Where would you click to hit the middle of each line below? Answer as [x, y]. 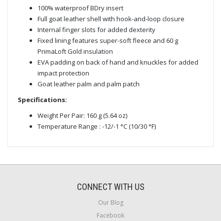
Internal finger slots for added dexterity [96, 29]
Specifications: [42, 99]
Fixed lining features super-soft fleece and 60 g [108, 40]
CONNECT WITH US [110, 186]
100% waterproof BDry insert [80, 8]
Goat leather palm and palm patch [89, 84]
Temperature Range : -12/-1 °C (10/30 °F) [97, 126]
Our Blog [110, 202]
